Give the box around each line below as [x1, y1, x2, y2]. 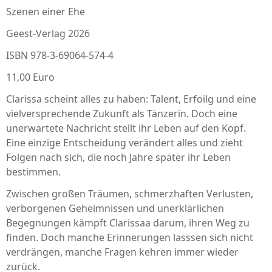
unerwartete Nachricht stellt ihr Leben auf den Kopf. [6, 121, 246, 135]
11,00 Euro [6, 70, 55, 84]
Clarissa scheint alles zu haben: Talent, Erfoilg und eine [6, 92, 256, 106]
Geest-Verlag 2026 [6, 27, 90, 40]
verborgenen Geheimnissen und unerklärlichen [6, 202, 224, 215]
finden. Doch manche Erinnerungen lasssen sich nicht [6, 231, 253, 244]
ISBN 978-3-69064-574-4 [6, 49, 114, 62]
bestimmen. [6, 165, 61, 178]
